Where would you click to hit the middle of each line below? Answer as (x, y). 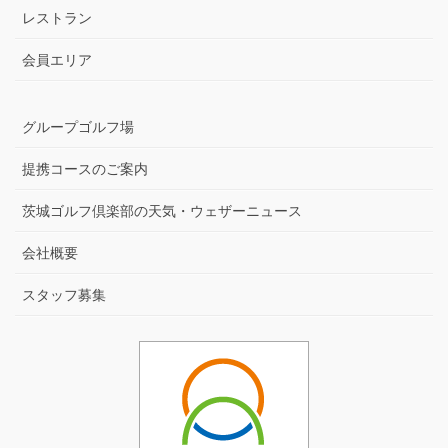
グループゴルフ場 (78, 127)
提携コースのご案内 (85, 169)
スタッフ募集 (64, 295)
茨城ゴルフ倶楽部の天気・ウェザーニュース (162, 211)
